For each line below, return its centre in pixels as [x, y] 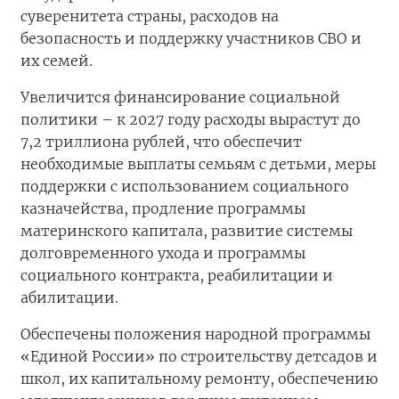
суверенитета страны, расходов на [150, 16]
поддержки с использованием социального [185, 186]
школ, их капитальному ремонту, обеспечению [199, 379]
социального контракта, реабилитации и [177, 275]
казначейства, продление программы [163, 208]
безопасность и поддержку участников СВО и [191, 38]
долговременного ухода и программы [163, 253]
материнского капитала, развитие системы [187, 231]
